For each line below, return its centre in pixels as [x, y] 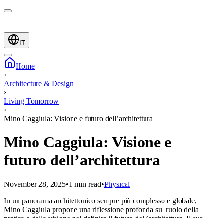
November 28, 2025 [35, 184]
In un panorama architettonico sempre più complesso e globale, [100, 200]
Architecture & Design [39, 83]
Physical [117, 184]
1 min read [85, 184]
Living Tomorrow [31, 101]
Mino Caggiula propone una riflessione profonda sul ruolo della [101, 209]
